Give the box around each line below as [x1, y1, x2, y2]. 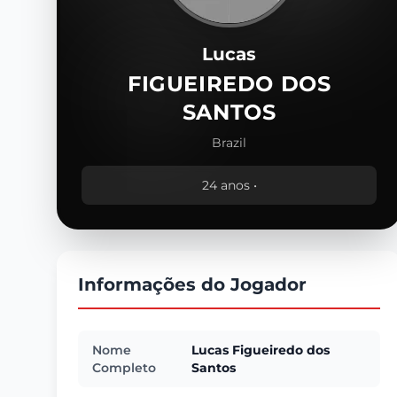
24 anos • [201, 177, 257, 193]
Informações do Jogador [78, 274, 307, 295]
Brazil [212, 135, 247, 151]
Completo [92, 360, 156, 376]
